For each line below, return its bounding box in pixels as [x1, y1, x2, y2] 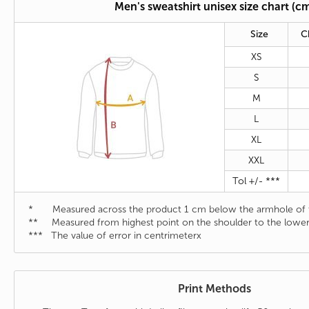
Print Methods [178, 282, 251, 296]
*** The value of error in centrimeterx [28, 230, 201, 242]
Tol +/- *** [232, 175, 280, 188]
